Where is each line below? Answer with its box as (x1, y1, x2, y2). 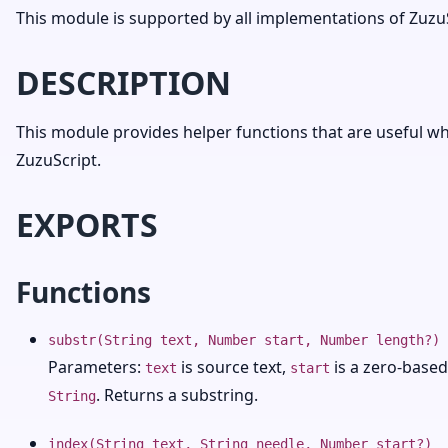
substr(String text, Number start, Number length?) (48, 332, 440, 348)
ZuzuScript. (16, 149, 101, 171)
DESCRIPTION (16, 61, 231, 104)
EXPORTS (16, 203, 158, 246)
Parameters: (48, 356, 145, 378)
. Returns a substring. (96, 384, 258, 406)
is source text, (177, 356, 290, 378)
